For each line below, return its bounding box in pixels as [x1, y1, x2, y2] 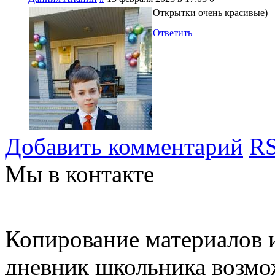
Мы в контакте [5, 160, 154, 187]
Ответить [153, 27, 192, 38]
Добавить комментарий [5, 133, 243, 160]
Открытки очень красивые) [153, 7, 268, 18]
